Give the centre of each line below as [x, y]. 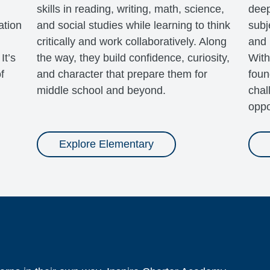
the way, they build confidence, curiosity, [133, 58]
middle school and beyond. [101, 91]
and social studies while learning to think [133, 26]
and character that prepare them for [122, 74]
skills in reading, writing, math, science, [130, 9]
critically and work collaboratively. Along [131, 42]
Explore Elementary [106, 144]
